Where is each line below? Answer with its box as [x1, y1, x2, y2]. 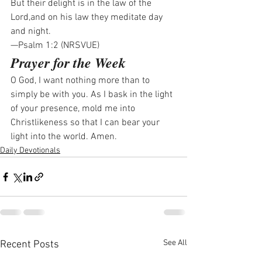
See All [163, 238, 187, 249]
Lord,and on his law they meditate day [11, 12, 165, 24]
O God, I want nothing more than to [11, 75, 152, 87]
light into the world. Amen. [11, 131, 117, 143]
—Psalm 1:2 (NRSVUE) [11, 40, 99, 52]
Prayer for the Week [11, 53, 126, 73]
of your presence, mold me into [11, 103, 137, 115]
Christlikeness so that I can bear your [11, 117, 162, 129]
